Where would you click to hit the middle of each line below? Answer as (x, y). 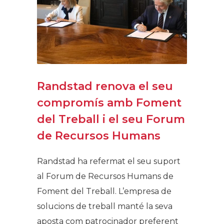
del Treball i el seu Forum (111, 119)
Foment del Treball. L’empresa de (104, 191)
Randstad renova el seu (105, 86)
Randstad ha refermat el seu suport (109, 161)
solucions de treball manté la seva (105, 206)
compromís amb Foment (109, 102)
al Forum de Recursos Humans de (105, 176)
